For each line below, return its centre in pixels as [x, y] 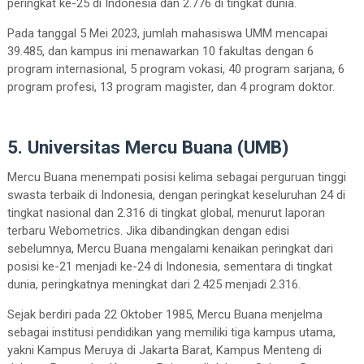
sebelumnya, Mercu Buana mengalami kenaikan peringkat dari [170, 249]
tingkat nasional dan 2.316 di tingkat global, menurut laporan [166, 213]
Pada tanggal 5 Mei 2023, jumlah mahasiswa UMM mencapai [167, 34]
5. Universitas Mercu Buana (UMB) [147, 147]
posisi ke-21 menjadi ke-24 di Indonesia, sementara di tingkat [169, 267]
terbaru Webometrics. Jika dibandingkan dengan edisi [148, 231]
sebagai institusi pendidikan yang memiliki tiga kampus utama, [171, 333]
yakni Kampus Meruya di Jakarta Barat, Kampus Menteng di [164, 351]
